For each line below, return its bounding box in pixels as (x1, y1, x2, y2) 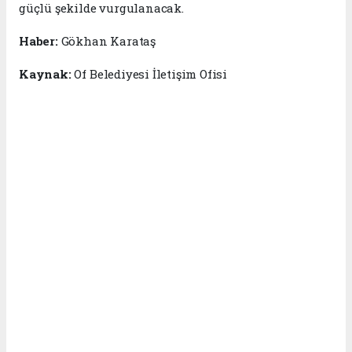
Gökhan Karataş (60, 32, 156, 49)
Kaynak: (19, 65, 71, 82)
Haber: (19, 32, 61, 49)
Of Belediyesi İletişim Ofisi (71, 65, 228, 82)
